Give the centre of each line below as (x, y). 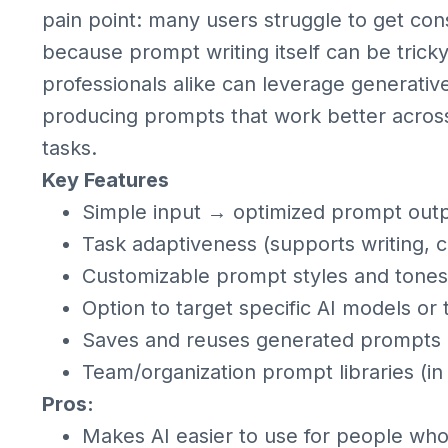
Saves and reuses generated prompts (261, 340)
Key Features (105, 180)
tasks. (69, 148)
